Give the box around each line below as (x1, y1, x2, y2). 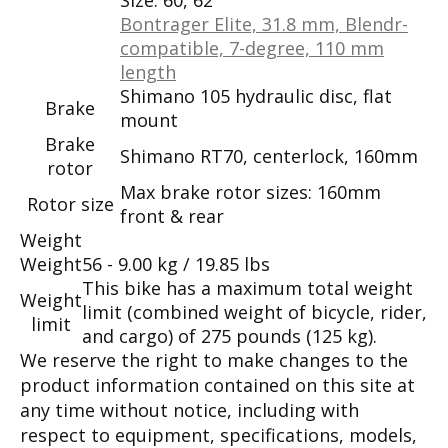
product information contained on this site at (20, 372, 415, 397)
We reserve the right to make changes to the (20, 347, 408, 372)
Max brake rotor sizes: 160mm (120, 179, 381, 204)
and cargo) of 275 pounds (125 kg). (82, 323, 377, 348)
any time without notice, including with (20, 397, 359, 422)
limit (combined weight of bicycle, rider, (82, 299, 427, 324)
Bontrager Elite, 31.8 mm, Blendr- (120, 11, 408, 36)
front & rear (120, 203, 224, 228)
